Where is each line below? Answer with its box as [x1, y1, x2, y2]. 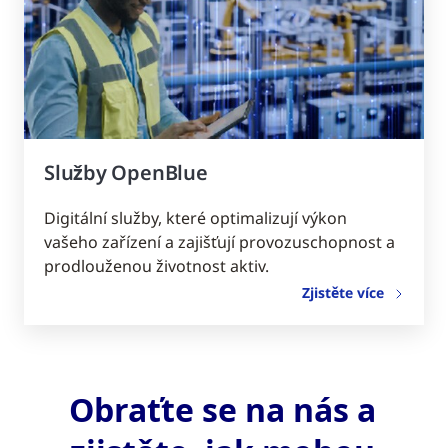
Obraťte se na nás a [69, 388, 376, 432]
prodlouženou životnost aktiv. [44, 254, 269, 277]
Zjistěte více [302, 282, 384, 302]
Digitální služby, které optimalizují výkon [44, 206, 347, 229]
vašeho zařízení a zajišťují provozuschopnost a [44, 230, 395, 253]
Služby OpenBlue [44, 158, 208, 186]
